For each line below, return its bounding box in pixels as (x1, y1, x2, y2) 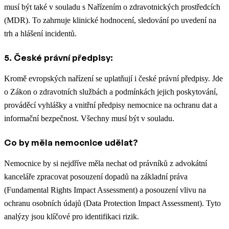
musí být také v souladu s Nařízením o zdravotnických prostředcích (4, 2, 220, 11)
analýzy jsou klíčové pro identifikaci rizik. (4, 212, 139, 221)
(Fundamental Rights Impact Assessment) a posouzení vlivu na (4, 185, 206, 194)
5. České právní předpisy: (4, 52, 113, 63)
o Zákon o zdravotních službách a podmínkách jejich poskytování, (4, 87, 218, 96)
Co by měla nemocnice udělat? (4, 136, 138, 148)
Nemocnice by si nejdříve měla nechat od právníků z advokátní (4, 158, 207, 168)
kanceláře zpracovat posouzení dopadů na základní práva (4, 172, 188, 181)
